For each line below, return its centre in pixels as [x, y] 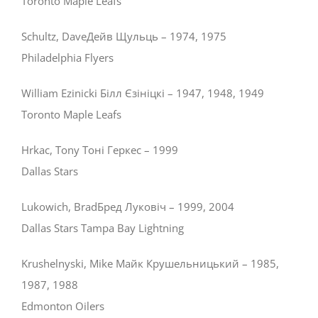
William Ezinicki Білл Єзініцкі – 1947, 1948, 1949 [143, 93]
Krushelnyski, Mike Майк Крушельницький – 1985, [150, 264]
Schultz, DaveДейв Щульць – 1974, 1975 [124, 37]
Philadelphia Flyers [67, 58]
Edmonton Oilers [63, 306]
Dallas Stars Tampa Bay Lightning [103, 228]
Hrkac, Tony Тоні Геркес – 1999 [100, 150]
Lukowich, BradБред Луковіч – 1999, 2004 [128, 207]
